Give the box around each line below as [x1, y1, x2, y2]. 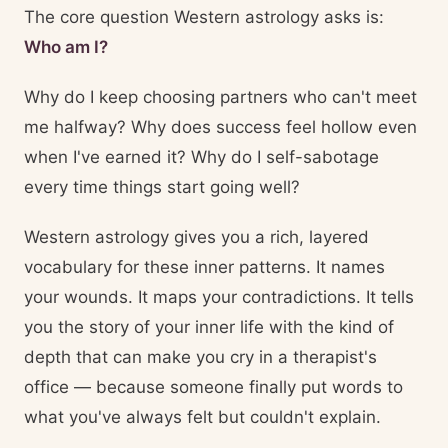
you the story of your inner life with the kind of [24, 317, 394, 337]
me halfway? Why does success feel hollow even [24, 117, 417, 137]
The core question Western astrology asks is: [24, 7, 384, 27]
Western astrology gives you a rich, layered [24, 227, 369, 247]
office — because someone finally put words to [24, 377, 403, 397]
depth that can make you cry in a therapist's [24, 347, 377, 367]
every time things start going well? [24, 177, 300, 197]
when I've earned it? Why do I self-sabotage [24, 147, 379, 167]
